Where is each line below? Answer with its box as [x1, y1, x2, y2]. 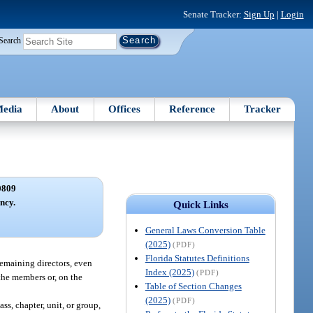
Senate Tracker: [182, 8, 244, 20]
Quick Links [173, 198, 228, 210]
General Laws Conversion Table [145, 224, 265, 235]
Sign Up [243, 8, 275, 20]
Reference [169, 103, 216, 115]
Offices [108, 103, 140, 115]
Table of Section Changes [145, 280, 242, 291]
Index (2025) [145, 266, 194, 277]
